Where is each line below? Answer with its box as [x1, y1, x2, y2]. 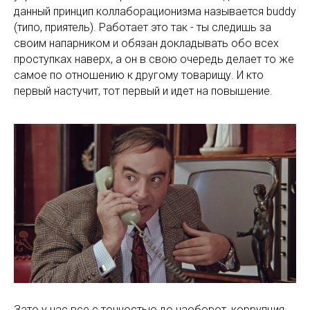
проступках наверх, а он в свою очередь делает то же [14, 53, 294, 66]
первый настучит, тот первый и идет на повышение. [14, 84, 273, 98]
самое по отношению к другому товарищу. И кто [14, 69, 264, 82]
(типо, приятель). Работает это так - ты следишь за [14, 21, 271, 35]
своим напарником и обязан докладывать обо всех [14, 37, 279, 51]
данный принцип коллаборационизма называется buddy [14, 5, 296, 19]
